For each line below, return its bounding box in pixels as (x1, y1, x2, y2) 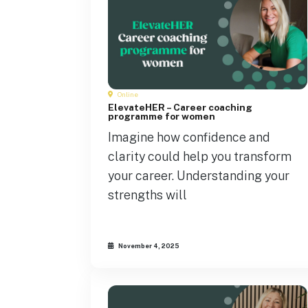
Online (116, 91, 138, 99)
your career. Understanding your (108, 168, 289, 184)
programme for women (108, 111, 215, 122)
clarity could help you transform (108, 149, 291, 164)
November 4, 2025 (117, 241, 179, 250)
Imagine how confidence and (108, 130, 270, 145)
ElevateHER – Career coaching (108, 102, 252, 113)
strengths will (108, 188, 187, 203)
